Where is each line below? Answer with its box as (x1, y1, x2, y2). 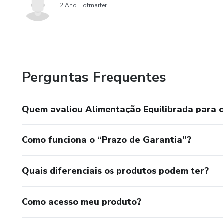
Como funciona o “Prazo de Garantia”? (22, 134, 191, 146)
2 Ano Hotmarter (60, 1, 107, 9)
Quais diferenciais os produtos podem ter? (22, 165, 209, 177)
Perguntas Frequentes (22, 68, 166, 87)
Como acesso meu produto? (22, 196, 141, 208)
